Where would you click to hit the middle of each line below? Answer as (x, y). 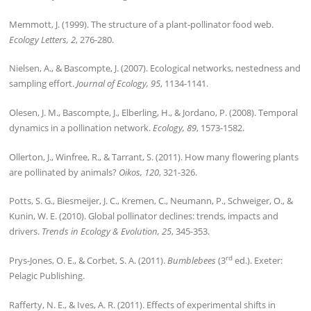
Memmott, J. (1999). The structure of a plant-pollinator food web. (142, 24)
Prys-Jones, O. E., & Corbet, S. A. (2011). (89, 261)
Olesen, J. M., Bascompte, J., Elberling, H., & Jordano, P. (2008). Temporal (154, 113)
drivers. (26, 232)
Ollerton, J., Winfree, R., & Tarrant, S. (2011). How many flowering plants (154, 157)
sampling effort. (43, 84)
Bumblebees (192, 261)
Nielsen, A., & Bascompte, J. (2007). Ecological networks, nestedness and (155, 68)
